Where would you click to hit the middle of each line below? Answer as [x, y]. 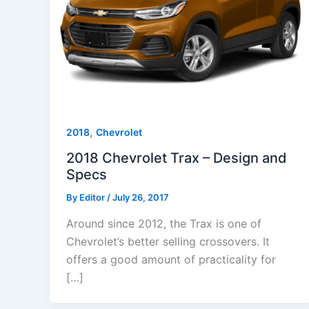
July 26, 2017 [141, 198]
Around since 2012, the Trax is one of [164, 223]
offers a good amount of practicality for [171, 259]
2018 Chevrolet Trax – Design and [177, 158]
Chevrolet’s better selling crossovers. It [168, 241]
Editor [93, 198]
